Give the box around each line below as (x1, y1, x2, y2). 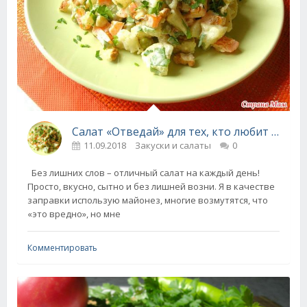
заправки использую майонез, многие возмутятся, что (27, 194, 268, 207)
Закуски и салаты (135, 139, 211, 152)
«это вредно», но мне (27, 208, 121, 221)
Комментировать (27, 242, 97, 254)
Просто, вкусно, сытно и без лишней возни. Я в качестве (27, 180, 275, 193)
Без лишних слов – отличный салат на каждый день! (27, 167, 260, 180)
